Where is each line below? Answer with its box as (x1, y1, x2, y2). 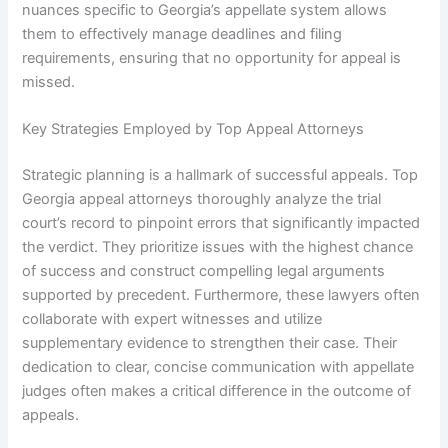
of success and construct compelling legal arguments (22, 262, 386, 281)
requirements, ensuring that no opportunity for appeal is (22, 48, 402, 67)
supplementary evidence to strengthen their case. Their (22, 334, 398, 353)
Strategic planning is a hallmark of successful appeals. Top (22, 166, 419, 185)
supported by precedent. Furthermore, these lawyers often (22, 286, 421, 305)
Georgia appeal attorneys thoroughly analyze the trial (22, 190, 382, 209)
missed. (22, 72, 76, 91)
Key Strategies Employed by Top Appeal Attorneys (22, 120, 365, 139)
